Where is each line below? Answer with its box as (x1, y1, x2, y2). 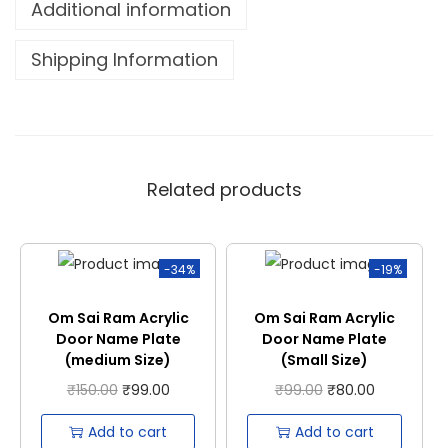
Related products (146, 177, 302, 203)
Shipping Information (31, 47, 218, 73)
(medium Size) (65, 350, 172, 371)
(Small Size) (281, 350, 369, 371)
